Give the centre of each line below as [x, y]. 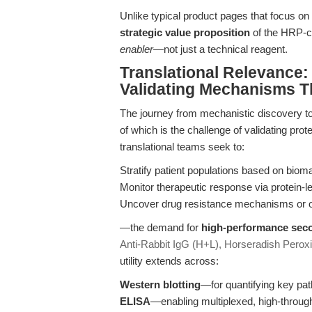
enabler [136, 49]
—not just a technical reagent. [220, 49]
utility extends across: [169, 261]
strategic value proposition [185, 32]
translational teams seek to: [182, 147]
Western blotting [160, 284]
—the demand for [161, 227]
